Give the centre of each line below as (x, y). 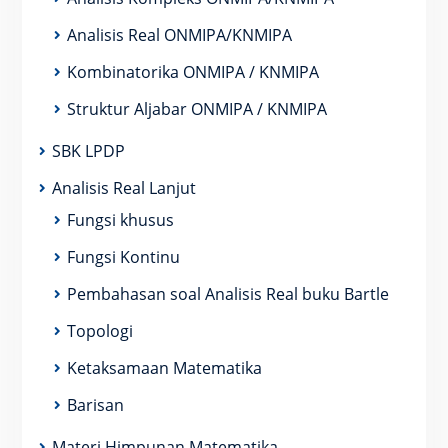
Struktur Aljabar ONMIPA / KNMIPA (196, 109)
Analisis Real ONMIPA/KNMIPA (179, 35)
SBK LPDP (88, 151)
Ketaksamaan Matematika (164, 368)
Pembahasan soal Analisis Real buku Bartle (227, 294)
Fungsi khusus (120, 220)
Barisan (95, 405)
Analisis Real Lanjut (123, 188)
